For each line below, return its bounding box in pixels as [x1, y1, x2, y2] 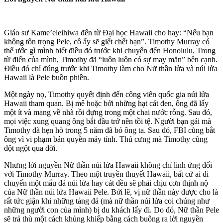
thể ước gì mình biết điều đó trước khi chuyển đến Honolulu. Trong [4, 46, 216, 55]
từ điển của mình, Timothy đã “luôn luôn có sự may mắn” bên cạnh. [4, 55, 218, 64]
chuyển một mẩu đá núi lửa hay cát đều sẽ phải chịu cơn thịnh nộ [4, 178, 208, 187]
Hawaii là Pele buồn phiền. [4, 73, 89, 82]
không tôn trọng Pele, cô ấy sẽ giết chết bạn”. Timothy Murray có [4, 37, 210, 46]
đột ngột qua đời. [4, 143, 57, 152]
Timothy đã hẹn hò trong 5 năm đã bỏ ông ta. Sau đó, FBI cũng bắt [4, 125, 215, 134]
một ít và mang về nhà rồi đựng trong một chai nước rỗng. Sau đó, [4, 108, 212, 116]
